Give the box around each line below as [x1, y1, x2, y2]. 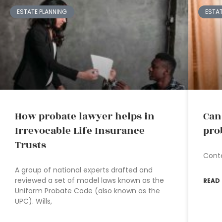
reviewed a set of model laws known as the [15, 175, 164, 186]
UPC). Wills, [15, 196, 52, 207]
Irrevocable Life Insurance [15, 123, 145, 139]
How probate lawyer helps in [15, 109, 155, 124]
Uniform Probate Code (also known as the [15, 186, 160, 196]
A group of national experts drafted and [15, 165, 153, 175]
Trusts [15, 138, 46, 153]
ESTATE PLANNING [17, 7, 67, 16]
